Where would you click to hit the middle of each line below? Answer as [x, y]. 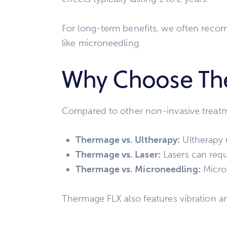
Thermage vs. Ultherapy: [128, 140]
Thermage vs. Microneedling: [138, 169]
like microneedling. [101, 43]
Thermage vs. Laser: [118, 155]
